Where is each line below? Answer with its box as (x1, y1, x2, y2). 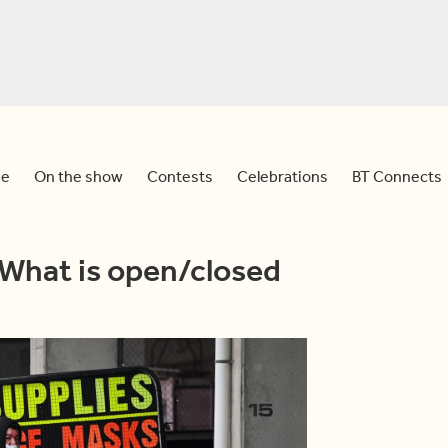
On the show (34, 166, 123, 186)
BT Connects (352, 166, 442, 186)
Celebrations (237, 166, 328, 186)
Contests (147, 166, 213, 186)
